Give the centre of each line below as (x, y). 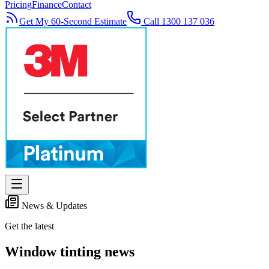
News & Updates (53, 206)
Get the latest (29, 226)
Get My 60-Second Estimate (73, 21)
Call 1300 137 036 (178, 21)
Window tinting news (70, 251)
